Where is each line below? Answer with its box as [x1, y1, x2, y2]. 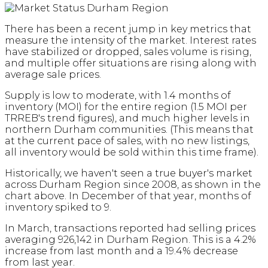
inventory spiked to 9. [5, 202, 111, 214]
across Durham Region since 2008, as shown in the [5, 179, 261, 191]
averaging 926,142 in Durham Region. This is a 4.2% [5, 234, 256, 246]
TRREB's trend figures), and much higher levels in [5, 112, 250, 124]
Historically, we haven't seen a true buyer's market [5, 167, 252, 179]
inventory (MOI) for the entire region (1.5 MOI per [5, 101, 247, 113]
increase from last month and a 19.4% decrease [5, 245, 238, 257]
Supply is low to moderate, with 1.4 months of [5, 90, 231, 102]
